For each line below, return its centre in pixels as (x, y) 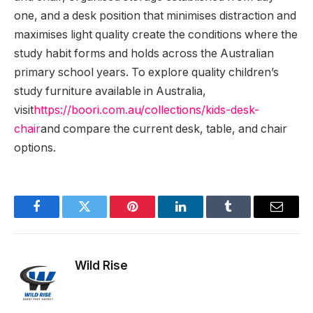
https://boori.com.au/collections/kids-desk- (146, 110)
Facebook (60, 217)
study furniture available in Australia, (110, 92)
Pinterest (154, 217)
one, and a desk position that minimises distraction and (155, 16)
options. (35, 148)
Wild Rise (101, 266)
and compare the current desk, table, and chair (164, 129)
